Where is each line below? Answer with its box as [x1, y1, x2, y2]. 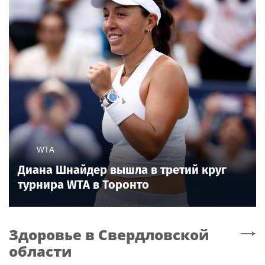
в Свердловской [85, 225, 209, 245]
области [9, 241, 72, 261]
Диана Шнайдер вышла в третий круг [18, 163, 227, 177]
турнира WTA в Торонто [18, 177, 149, 192]
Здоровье [9, 225, 82, 245]
